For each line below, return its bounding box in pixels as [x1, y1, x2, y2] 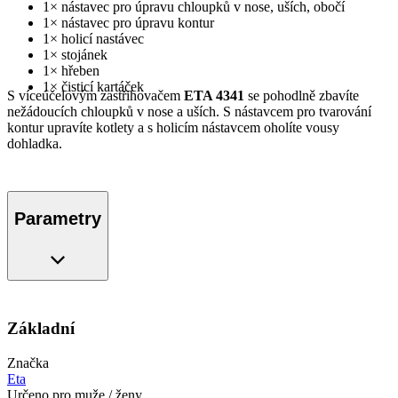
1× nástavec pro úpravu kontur [43, 15, 214, 31]
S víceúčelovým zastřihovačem [7, 88, 184, 104]
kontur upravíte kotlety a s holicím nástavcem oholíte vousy [7, 120, 339, 136]
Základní [7, 319, 75, 338]
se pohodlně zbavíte [244, 88, 359, 104]
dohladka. [7, 136, 62, 152]
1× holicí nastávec [43, 31, 144, 47]
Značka [7, 354, 49, 370]
